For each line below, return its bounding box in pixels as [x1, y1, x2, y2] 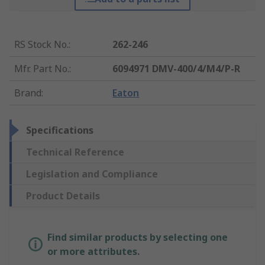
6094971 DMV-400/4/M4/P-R [112, 62, 241, 76]
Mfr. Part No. [14, 62, 69, 76]
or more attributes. [47, 245, 140, 258]
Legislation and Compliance [26, 167, 158, 181]
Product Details [26, 189, 100, 203]
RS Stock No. [14, 38, 69, 51]
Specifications [26, 124, 93, 137]
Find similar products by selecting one [47, 231, 228, 244]
